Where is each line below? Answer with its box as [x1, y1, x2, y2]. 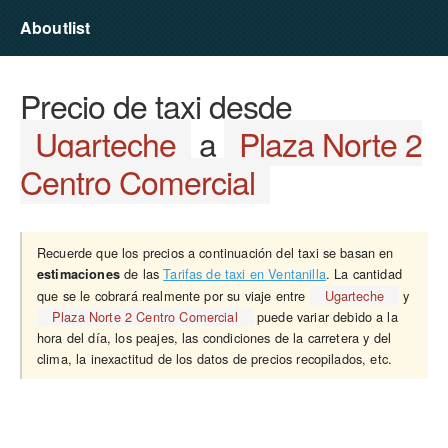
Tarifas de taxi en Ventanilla [163, 264, 326, 283]
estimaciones [37, 265, 120, 283]
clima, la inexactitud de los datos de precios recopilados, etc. [37, 349, 393, 368]
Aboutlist [20, 16, 91, 39]
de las [119, 264, 164, 283]
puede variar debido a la [252, 307, 398, 326]
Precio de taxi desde [20, 82, 292, 128]
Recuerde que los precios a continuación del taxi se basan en [37, 243, 394, 262]
